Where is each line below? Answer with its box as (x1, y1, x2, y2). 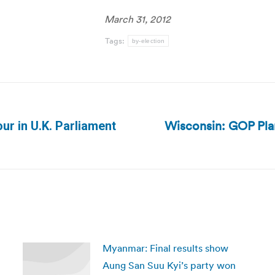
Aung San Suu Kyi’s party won (102, 259, 236, 271)
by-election (131, 37, 165, 44)
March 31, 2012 (104, 13, 171, 25)
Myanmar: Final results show (102, 242, 228, 254)
